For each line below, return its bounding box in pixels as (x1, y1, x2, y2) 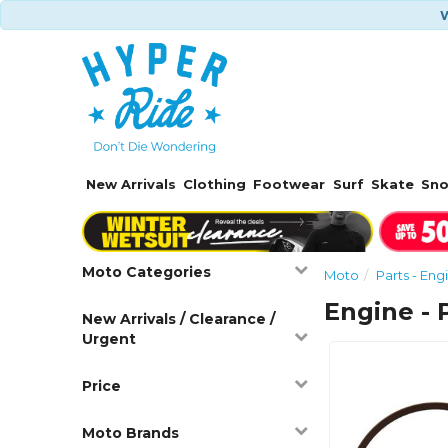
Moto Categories (82, 262, 212, 281)
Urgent (82, 329, 137, 348)
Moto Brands (82, 423, 180, 442)
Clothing (183, 176, 247, 192)
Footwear (253, 176, 326, 192)
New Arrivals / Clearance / (82, 309, 276, 328)
